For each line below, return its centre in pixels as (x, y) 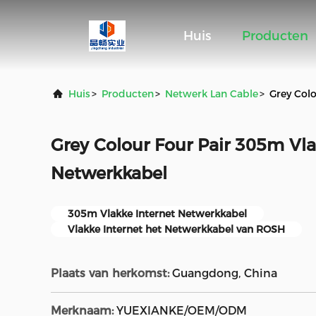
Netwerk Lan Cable (212, 94)
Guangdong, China (225, 273)
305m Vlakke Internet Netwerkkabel (157, 214)
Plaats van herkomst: (110, 273)
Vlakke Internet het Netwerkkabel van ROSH (176, 229)
